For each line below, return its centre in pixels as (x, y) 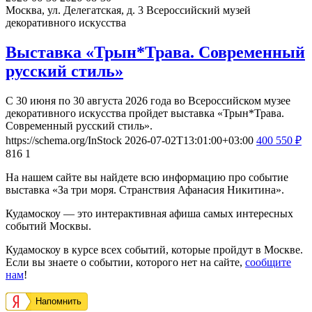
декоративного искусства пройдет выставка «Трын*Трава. (145, 113)
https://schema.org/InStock (64, 140)
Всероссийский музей (198, 10)
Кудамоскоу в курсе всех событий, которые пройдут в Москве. (154, 249)
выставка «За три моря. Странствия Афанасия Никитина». (145, 189)
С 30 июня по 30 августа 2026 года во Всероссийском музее (148, 100)
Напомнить (58, 301)
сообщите (268, 262)
